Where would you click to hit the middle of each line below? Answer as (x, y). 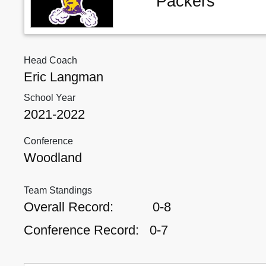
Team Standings (58, 191)
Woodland (53, 158)
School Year (50, 98)
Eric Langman (64, 77)
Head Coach (50, 61)
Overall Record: (69, 207)
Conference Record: (81, 230)
